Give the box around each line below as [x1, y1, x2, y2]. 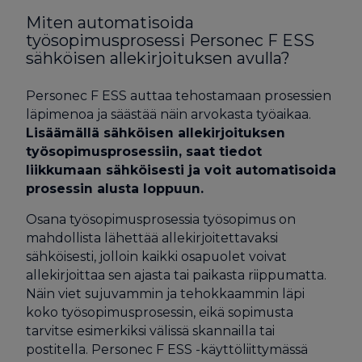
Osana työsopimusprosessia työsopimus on [25, 212, 296, 228]
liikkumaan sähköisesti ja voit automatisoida [25, 162, 336, 178]
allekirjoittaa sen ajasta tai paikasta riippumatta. [25, 267, 326, 284]
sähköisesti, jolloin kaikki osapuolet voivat [25, 249, 287, 265]
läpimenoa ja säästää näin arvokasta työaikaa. [25, 106, 311, 122]
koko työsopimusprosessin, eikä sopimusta [25, 305, 293, 321]
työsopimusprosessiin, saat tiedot [25, 143, 262, 159]
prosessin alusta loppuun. [25, 180, 204, 196]
